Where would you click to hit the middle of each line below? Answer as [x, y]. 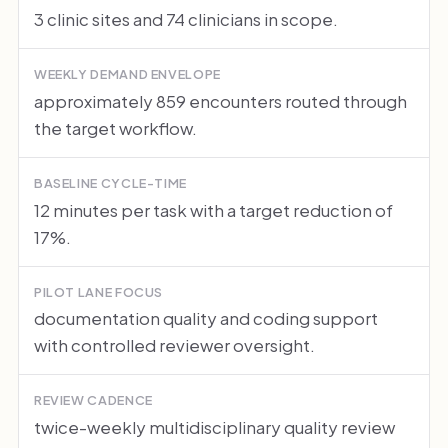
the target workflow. [115, 127]
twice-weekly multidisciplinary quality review [214, 427]
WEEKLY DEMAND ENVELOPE [127, 74]
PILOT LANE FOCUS [98, 291]
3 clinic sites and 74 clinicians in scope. [185, 19]
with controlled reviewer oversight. [174, 345]
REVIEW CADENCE [93, 400]
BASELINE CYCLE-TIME [110, 182]
